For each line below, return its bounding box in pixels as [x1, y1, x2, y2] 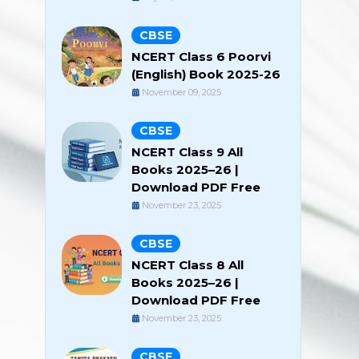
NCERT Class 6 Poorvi [131, 49, 271, 64]
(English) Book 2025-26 [131, 67, 280, 82]
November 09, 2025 [142, 87, 221, 98]
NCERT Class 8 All [131, 257, 244, 272]
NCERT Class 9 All [131, 144, 243, 159]
